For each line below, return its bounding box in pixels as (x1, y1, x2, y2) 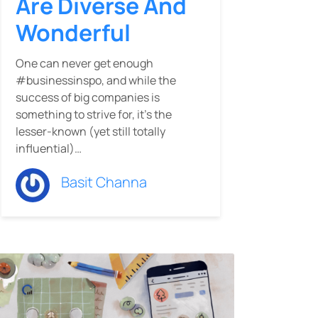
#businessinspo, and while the (16, 72, 176, 88)
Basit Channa (61, 172, 147, 192)
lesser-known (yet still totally (16, 123, 165, 139)
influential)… (16, 140, 82, 156)
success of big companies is (16, 89, 160, 105)
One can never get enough (16, 55, 153, 71)
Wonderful (16, 16, 131, 48)
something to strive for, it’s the (16, 106, 172, 122)
